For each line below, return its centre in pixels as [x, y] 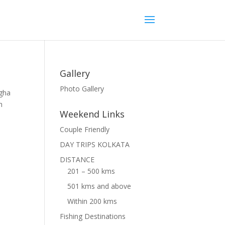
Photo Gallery [82, 89]
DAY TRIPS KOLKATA [95, 144]
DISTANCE [77, 159]
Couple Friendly [85, 129]
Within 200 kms [92, 201]
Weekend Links [92, 114]
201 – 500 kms [91, 171]
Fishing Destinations [93, 216]
